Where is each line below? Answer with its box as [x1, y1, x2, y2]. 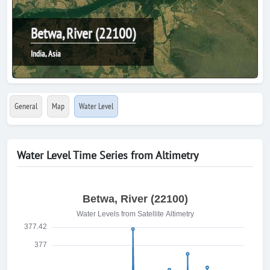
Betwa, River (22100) [31, 24, 136, 43]
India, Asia [31, 48, 61, 59]
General [14, 101, 37, 111]
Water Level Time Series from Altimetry [17, 148, 198, 162]
